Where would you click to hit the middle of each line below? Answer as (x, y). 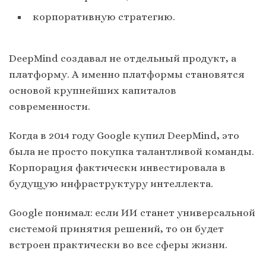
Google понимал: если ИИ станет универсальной (132, 212)
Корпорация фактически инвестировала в (117, 167)
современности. (50, 106)
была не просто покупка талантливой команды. (132, 151)
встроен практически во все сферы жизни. (118, 244)
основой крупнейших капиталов (93, 90)
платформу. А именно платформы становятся (127, 74)
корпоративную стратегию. (104, 17)
